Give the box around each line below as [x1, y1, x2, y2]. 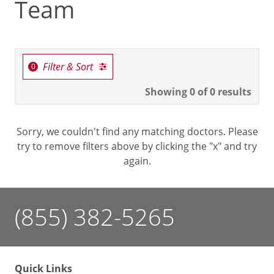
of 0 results [195, 85, 251, 98]
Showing [145, 85, 190, 98]
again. [123, 154, 151, 168]
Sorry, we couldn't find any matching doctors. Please [16, 125, 258, 138]
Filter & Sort [43, 60, 93, 73]
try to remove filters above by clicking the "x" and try [17, 139, 257, 153]
